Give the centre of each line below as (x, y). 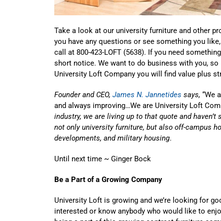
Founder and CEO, (83, 94)
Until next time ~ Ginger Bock (103, 159)
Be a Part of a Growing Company (108, 179)
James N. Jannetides (147, 94)
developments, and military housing (112, 138)
